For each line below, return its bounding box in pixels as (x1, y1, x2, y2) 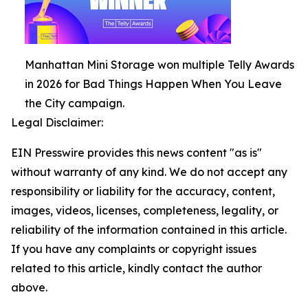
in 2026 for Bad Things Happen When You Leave (25, 77, 282, 91)
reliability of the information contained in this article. (11, 223, 287, 236)
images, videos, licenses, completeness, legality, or (11, 203, 278, 217)
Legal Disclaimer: (11, 115, 103, 129)
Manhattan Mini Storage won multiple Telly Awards (25, 58, 294, 71)
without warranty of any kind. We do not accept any (11, 165, 287, 179)
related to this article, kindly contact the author (11, 261, 262, 275)
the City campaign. (25, 96, 124, 110)
